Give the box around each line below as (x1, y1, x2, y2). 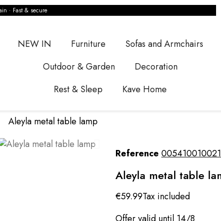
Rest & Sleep (54, 83, 103, 96)
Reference (115, 147, 159, 160)
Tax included (143, 190, 190, 203)
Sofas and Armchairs (125, 37, 203, 50)
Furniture (71, 37, 106, 50)
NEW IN (17, 37, 51, 50)
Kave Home (122, 83, 167, 96)
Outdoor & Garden (43, 60, 115, 73)
